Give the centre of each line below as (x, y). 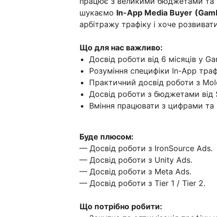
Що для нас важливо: (121, 47)
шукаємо (98, 12)
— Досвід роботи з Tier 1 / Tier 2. (142, 183)
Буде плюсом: (107, 136)
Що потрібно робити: (121, 206)
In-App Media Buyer (154, 12)
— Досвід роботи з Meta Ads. (137, 171)
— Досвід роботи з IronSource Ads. (146, 148)
